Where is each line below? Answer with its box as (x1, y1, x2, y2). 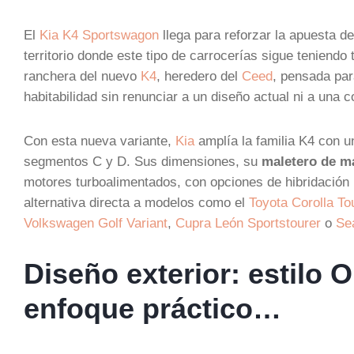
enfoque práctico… (24, 292, 281, 325)
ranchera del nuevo (24, 69, 141, 83)
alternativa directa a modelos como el (24, 195, 249, 209)
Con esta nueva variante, (24, 134, 175, 148)
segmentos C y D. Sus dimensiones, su (24, 154, 262, 168)
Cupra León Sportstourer (175, 216, 321, 230)
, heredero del (156, 69, 242, 83)
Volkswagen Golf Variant (24, 216, 168, 230)
